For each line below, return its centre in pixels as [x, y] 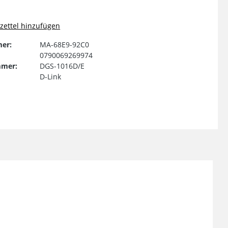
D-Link [50, 76]
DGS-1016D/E [62, 66]
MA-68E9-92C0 [64, 44]
